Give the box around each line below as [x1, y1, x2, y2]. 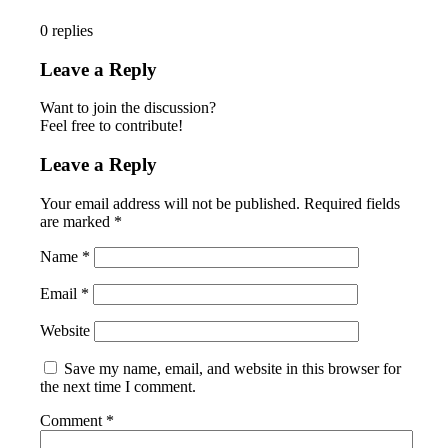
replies [52, 22, 94, 39]
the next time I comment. [40, 377, 197, 395]
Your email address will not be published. [40, 194, 301, 212]
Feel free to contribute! [40, 117, 184, 135]
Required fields [304, 194, 401, 212]
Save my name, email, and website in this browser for [64, 359, 402, 377]
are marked [40, 212, 115, 230]
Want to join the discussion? [40, 99, 217, 117]
